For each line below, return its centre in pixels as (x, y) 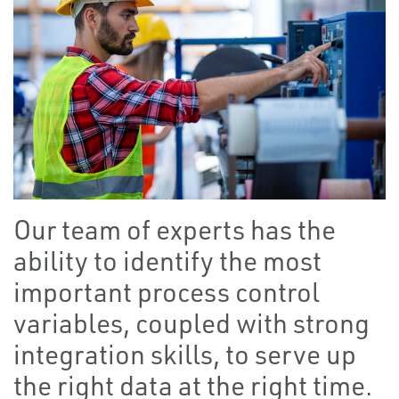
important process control (167, 292)
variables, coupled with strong (191, 323)
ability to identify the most (167, 261)
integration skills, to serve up (185, 354)
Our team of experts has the (175, 230)
